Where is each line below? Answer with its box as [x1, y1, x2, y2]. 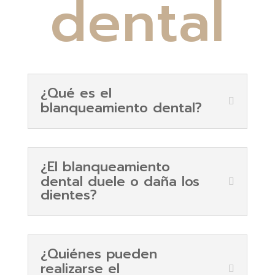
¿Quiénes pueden [40, 243, 157, 264]
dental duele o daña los [40, 171, 199, 192]
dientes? [40, 184, 97, 205]
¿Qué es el [40, 82, 112, 103]
